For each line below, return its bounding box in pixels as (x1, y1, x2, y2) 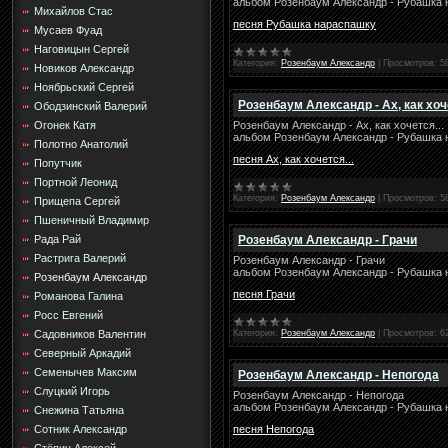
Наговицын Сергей (34, 43, 129, 55)
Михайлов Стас (34, 5, 113, 17)
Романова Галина (34, 290, 123, 302)
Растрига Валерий (34, 252, 126, 264)
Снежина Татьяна (34, 404, 124, 416)
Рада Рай (34, 233, 81, 245)
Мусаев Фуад (34, 24, 102, 36)
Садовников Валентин (34, 328, 146, 340)
